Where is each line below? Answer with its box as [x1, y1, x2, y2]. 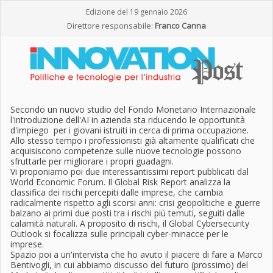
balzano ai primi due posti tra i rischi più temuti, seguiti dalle [10, 207, 245, 219]
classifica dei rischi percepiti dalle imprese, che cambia [10, 186, 223, 198]
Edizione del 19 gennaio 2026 [86, 7, 187, 17]
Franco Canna [155, 20, 206, 31]
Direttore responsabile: [67, 20, 153, 31]
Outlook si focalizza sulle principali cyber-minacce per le [10, 228, 229, 239]
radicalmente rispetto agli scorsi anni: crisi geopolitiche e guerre [10, 197, 260, 208]
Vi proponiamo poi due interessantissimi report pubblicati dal [10, 166, 249, 177]
